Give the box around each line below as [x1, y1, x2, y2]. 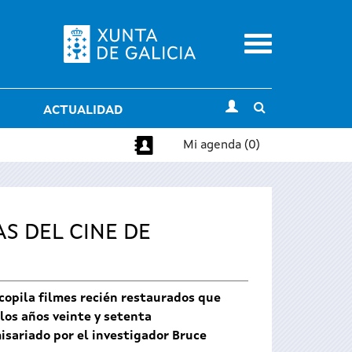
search [265, 120, 303, 133]
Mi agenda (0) [183, 138, 260, 152]
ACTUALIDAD [43, 104, 123, 117]
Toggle [265, 101, 305, 114]
